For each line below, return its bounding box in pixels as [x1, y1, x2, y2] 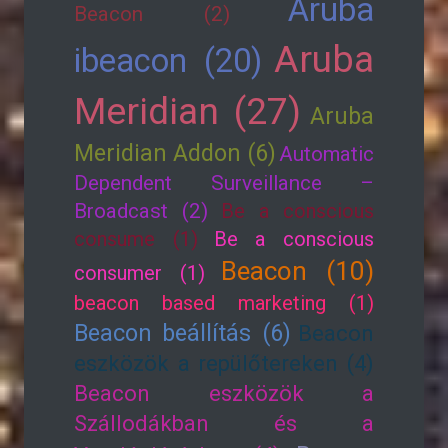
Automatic [279, 142, 374, 166]
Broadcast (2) [74, 199, 209, 223]
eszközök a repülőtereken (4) [74, 351, 374, 376]
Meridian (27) [74, 89, 301, 133]
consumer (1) [74, 261, 205, 285]
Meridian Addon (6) [74, 139, 276, 167]
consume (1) [74, 227, 198, 251]
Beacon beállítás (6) [74, 319, 291, 347]
